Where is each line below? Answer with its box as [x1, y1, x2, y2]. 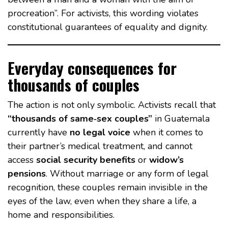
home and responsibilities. [8, 209, 115, 221]
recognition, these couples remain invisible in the [8, 181, 208, 194]
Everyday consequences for [8, 56, 177, 80]
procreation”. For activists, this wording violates [8, 7, 198, 20]
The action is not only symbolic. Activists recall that [8, 99, 216, 111]
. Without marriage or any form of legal [46, 167, 209, 180]
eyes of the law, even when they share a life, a [8, 195, 196, 208]
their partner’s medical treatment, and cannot [8, 140, 192, 153]
